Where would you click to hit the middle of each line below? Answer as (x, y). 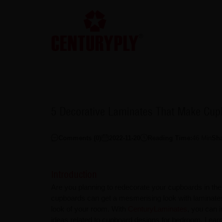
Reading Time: (170, 138)
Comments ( (77, 138)
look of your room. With (89, 209)
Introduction (74, 174)
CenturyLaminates (157, 209)
